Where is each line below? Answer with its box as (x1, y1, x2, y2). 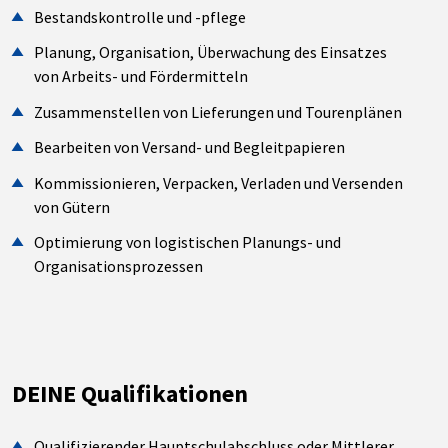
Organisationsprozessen (34, 256, 204, 277)
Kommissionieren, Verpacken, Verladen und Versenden (34, 172, 404, 193)
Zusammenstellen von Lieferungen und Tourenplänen (34, 101, 403, 122)
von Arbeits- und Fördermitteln (34, 66, 249, 87)
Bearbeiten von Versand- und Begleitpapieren (34, 137, 346, 158)
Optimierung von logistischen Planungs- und (34, 232, 342, 253)
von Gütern (34, 196, 111, 217)
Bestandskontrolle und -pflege (34, 6, 247, 27)
